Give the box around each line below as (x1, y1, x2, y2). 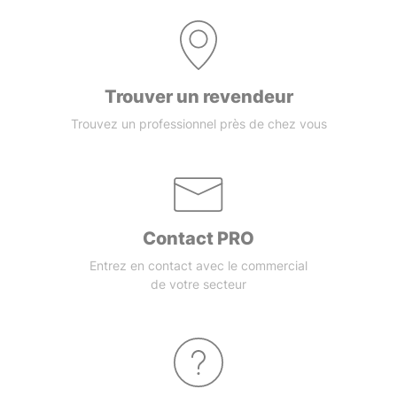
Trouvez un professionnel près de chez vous (70, 116, 327, 132)
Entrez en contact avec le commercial (90, 258, 307, 274)
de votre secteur (151, 276, 246, 292)
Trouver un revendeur (104, 86, 293, 108)
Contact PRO (143, 228, 254, 250)
